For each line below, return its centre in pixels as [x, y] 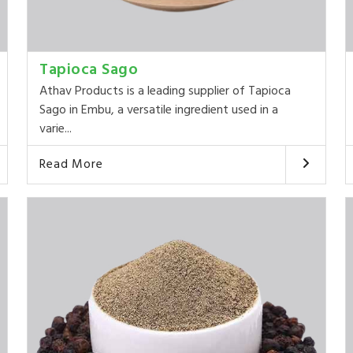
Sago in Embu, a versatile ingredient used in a [159, 111]
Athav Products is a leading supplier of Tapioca [165, 92]
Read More [71, 165]
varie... [56, 130]
